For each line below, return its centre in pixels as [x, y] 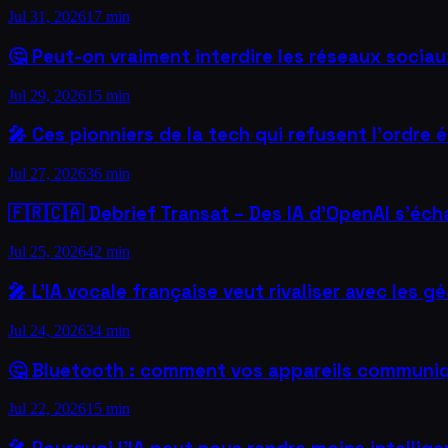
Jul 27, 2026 [47, 173]
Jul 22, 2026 [47, 409]
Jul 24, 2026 [47, 330]
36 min [108, 173]
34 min [108, 330]
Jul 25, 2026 [47, 252]
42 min [108, 252]
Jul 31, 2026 [47, 17]
